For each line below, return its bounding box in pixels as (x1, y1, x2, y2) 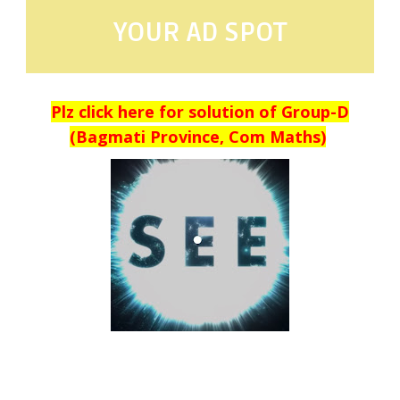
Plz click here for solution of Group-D (50, 100, 349, 122)
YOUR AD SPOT (112, 15, 287, 49)
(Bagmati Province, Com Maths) (70, 125, 327, 147)
